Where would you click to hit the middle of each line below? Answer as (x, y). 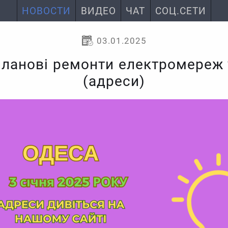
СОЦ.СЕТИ (180, 11)
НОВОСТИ (47, 11)
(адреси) (114, 81)
